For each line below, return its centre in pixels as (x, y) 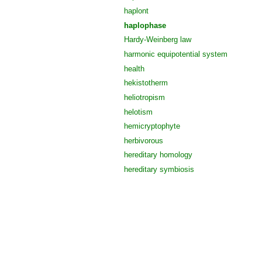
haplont (136, 11)
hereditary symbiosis (159, 170)
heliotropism (144, 97)
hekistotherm (146, 83)
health (134, 68)
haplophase (145, 25)
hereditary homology (158, 155)
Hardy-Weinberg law (158, 40)
